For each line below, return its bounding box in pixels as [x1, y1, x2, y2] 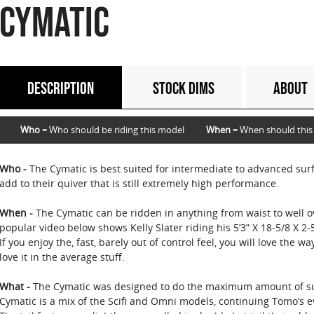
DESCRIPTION [27, 78, 94, 100]
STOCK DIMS [152, 78, 214, 100]
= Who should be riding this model [40, 123, 185, 137]
